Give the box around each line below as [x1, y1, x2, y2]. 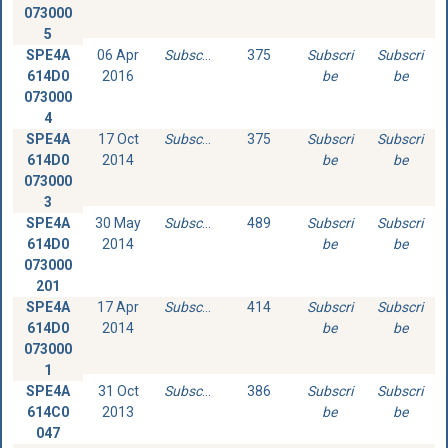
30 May [95, 214, 142, 231]
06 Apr [97, 46, 140, 63]
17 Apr [97, 298, 140, 315]
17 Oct [97, 130, 139, 147]
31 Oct [97, 382, 139, 399]
